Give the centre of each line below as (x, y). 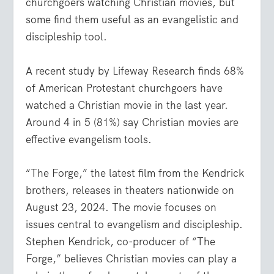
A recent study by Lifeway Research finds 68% (135, 71)
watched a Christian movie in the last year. (127, 105)
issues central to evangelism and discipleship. (135, 224)
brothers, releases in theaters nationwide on (130, 190)
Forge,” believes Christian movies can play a (131, 258)
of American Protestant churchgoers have (124, 88)
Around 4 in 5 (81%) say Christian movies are (132, 122)
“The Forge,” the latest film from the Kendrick (135, 173)
